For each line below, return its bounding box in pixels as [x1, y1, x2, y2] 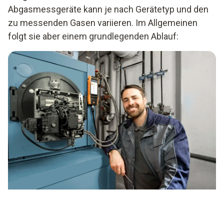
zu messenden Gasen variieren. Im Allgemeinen [8, 17, 197, 28]
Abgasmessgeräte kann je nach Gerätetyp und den [8, 4, 208, 15]
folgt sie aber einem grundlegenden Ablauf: [8, 31, 178, 42]
